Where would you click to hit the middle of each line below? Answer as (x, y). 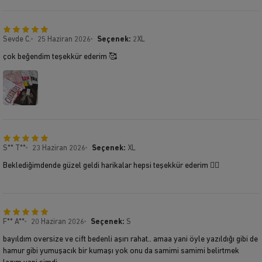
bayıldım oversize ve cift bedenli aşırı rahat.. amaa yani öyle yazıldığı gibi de (130, 239)
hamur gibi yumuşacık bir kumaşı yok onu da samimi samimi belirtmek (121, 251)
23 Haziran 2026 (59, 148)
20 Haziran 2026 (58, 222)
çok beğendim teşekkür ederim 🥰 (60, 57)
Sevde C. (17, 39)
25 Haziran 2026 (64, 39)
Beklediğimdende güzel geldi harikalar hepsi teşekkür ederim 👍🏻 (111, 166)
